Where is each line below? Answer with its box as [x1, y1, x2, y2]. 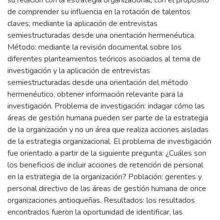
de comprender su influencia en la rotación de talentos [7, 6, 191, 17]
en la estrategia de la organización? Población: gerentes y [7, 171, 202, 182]
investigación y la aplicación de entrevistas [7, 65, 150, 76]
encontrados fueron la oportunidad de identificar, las [7, 207, 183, 218]
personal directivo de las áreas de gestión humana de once [7, 183, 206, 194]
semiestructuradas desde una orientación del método [7, 77, 188, 88]
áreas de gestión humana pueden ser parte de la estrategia [7, 112, 208, 123]
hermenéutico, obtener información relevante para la [7, 89, 183, 100]
